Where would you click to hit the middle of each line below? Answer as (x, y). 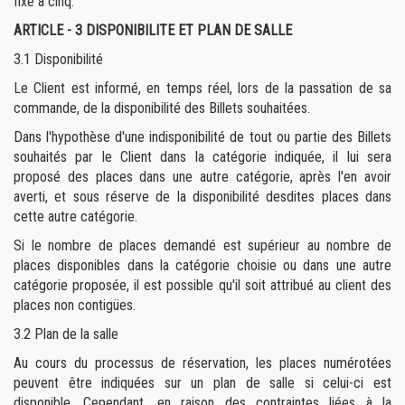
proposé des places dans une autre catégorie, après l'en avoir (202, 177)
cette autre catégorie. (75, 217)
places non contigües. (75, 305)
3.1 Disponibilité (58, 59)
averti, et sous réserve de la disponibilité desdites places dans (202, 197)
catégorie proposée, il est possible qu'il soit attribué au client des (202, 285)
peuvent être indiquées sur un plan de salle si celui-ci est (202, 383)
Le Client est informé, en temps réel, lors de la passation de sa (202, 88)
